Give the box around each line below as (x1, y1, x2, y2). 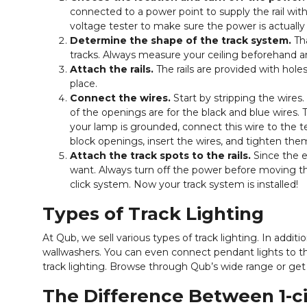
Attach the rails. (70, 63, 153, 75)
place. (70, 77, 97, 90)
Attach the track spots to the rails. (70, 149, 251, 162)
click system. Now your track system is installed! (70, 178, 298, 191)
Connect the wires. (70, 92, 171, 104)
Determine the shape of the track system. (70, 34, 291, 47)
